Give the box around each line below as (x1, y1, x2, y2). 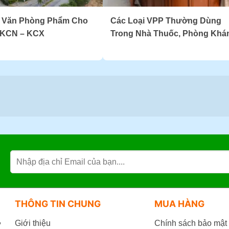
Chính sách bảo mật (154, 218, 227, 227)
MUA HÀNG (154, 198, 205, 210)
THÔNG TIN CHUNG (14, 198, 101, 210)
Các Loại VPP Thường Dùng (110, 16, 221, 25)
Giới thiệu (14, 218, 51, 227)
